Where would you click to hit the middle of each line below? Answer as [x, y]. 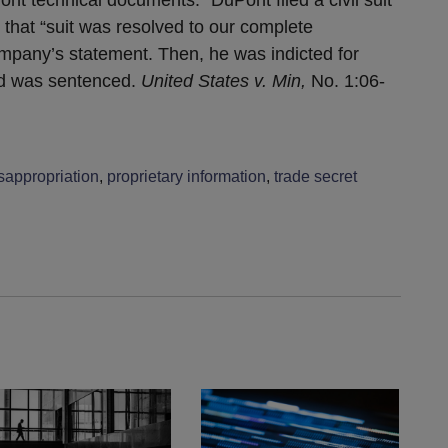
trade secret [315, 176]
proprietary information [186, 176]
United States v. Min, [223, 80]
